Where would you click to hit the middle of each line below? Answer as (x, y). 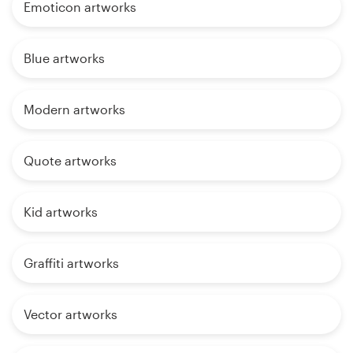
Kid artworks (61, 212)
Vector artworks (71, 314)
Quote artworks (70, 161)
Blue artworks (64, 58)
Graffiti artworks (71, 263)
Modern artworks (74, 110)
